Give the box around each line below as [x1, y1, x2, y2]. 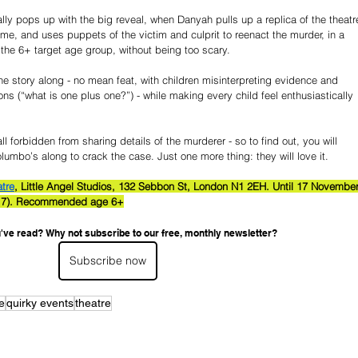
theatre [75, 296, 111, 309]
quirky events [6, 296, 74, 309]
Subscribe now [70, 253, 146, 268]
